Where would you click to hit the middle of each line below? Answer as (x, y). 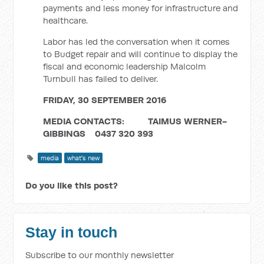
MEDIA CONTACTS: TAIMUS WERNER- (135, 121)
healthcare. (66, 20)
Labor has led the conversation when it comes (137, 42)
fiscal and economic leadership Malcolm (125, 66)
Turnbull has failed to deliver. (101, 79)
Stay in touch (72, 232)
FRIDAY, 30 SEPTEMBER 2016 (105, 100)
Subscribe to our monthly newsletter (100, 255)
